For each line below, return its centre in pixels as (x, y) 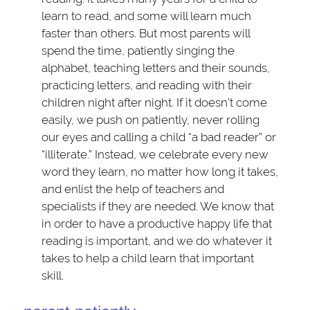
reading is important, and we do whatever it (157, 241)
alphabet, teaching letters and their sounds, (156, 68)
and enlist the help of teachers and (133, 189)
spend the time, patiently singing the (138, 51)
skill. (53, 275)
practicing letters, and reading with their (147, 85)
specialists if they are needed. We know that (158, 206)
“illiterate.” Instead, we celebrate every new (155, 154)
